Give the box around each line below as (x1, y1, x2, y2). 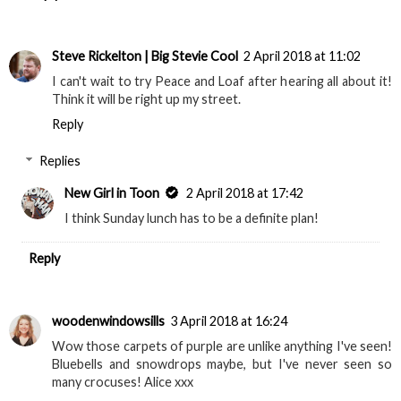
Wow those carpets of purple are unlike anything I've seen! (52, 337, 392, 354)
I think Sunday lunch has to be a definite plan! (64, 210, 320, 226)
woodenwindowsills (52, 312, 165, 328)
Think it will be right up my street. (52, 90, 241, 107)
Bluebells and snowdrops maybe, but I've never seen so (52, 355, 392, 371)
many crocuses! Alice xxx (52, 373, 193, 389)
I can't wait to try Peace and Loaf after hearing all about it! (52, 73, 392, 89)
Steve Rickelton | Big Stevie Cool (52, 47, 238, 64)
